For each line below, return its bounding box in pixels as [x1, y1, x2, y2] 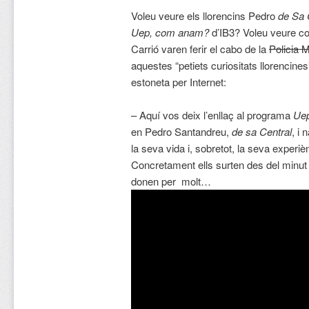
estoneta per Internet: [130, 74, 226, 89]
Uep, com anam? [130, 24, 209, 39]
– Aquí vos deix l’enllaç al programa [130, 108, 293, 123]
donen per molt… [130, 174, 211, 189]
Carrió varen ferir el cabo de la [130, 41, 269, 56]
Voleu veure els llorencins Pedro [130, 8, 278, 23]
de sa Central [231, 124, 292, 139]
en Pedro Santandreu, [130, 124, 232, 139]
